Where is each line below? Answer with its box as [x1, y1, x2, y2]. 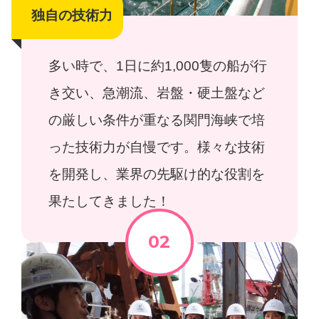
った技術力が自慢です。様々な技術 [48, 140, 266, 155]
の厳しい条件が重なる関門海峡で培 [48, 113, 266, 128]
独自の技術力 [31, 7, 113, 23]
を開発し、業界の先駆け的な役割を [48, 167, 266, 182]
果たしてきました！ [48, 194, 171, 209]
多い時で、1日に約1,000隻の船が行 [48, 58, 268, 74]
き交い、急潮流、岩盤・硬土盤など [48, 85, 266, 101]
